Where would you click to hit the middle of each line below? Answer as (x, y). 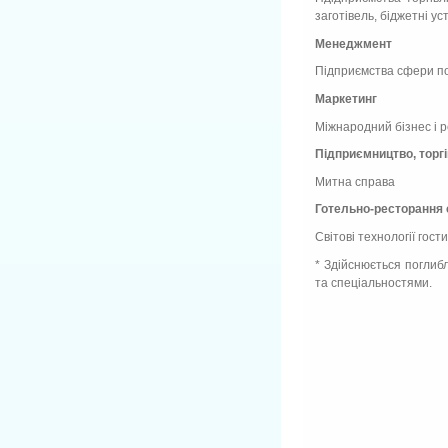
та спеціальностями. (373, 282)
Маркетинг (346, 98)
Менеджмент (353, 43)
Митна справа (355, 181)
